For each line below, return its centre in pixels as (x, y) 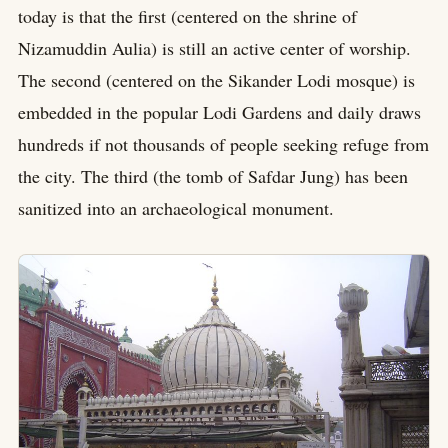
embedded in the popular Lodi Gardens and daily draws (219, 112)
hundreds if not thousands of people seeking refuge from (223, 144)
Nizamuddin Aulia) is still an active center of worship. (214, 48)
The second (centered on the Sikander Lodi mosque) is (216, 80)
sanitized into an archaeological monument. (176, 208)
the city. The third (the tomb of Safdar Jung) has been (213, 176)
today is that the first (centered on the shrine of (187, 16)
